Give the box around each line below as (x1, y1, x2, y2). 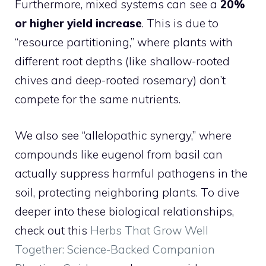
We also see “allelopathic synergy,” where (15, 128, 232, 142)
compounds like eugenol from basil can (15, 147, 223, 161)
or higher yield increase (15, 16, 142, 30)
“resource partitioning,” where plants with (15, 35, 233, 49)
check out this (15, 223, 90, 237)
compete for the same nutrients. (15, 92, 180, 106)
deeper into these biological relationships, (15, 204, 234, 218)
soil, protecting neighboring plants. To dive (15, 185, 239, 199)
